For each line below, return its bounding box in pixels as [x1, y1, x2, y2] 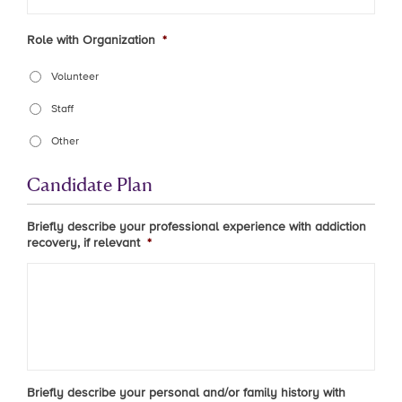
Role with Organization [27, 33, 155, 47]
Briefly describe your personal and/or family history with [27, 386, 345, 399]
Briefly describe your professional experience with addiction [27, 220, 366, 233]
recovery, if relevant [27, 236, 140, 249]
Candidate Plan [27, 171, 153, 196]
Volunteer [51, 71, 99, 83]
